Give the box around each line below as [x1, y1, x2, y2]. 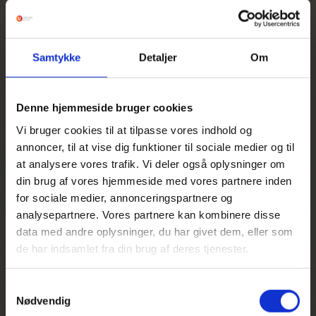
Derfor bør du [116, 242, 200, 257]
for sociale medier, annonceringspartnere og [16, 191, 233, 204]
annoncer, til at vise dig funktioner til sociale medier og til [16, 140, 294, 153]
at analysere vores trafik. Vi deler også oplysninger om [16, 157, 286, 170]
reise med [128, 257, 188, 273]
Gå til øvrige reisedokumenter [71, 90, 227, 105]
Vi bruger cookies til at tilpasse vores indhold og [16, 123, 252, 136]
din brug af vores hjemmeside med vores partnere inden [16, 174, 292, 187]
